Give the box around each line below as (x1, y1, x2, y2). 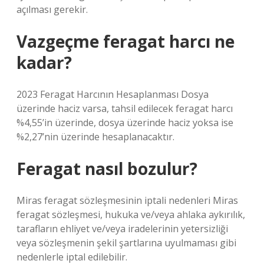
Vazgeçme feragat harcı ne (16, 30, 235, 52)
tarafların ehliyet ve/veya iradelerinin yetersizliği (16, 222, 228, 235)
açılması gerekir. (16, 3, 88, 16)
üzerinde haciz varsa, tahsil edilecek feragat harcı (16, 102, 233, 115)
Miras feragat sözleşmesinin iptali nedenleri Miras (16, 194, 238, 207)
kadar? (16, 51, 72, 74)
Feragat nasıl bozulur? (16, 157, 197, 180)
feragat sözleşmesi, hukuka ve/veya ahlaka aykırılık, (16, 208, 245, 221)
